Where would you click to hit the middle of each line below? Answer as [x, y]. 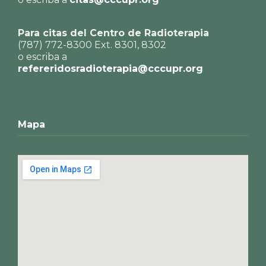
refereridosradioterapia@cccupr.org [110, 69]
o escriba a [42, 57]
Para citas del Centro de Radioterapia [113, 33]
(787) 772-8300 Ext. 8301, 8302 [92, 45]
